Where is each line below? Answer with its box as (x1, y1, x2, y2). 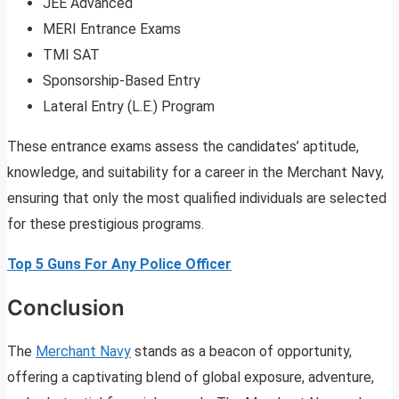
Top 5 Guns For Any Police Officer (7, 255, 232, 273)
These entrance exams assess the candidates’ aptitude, (7, 137, 359, 155)
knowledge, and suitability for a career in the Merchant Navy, (7, 163, 384, 181)
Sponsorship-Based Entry (43, 71, 200, 89)
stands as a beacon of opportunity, (131, 342, 352, 360)
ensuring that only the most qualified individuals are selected (7, 189, 387, 207)
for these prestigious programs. (7, 215, 204, 232)
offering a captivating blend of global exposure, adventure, (7, 368, 374, 386)
